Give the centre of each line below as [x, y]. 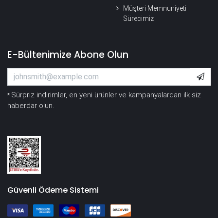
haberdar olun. [31, 105]
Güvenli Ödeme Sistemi [53, 190]
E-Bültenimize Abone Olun [68, 54]
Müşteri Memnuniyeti [155, 8]
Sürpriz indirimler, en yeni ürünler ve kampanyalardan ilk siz [106, 95]
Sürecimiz [138, 18]
